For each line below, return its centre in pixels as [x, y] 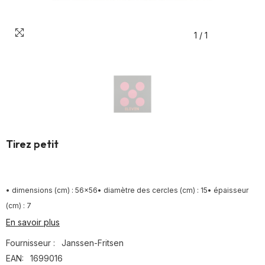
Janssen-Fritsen [93, 243]
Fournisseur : [30, 243]
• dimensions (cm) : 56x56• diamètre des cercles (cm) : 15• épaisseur [127, 190]
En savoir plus [33, 222]
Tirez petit [32, 144]
